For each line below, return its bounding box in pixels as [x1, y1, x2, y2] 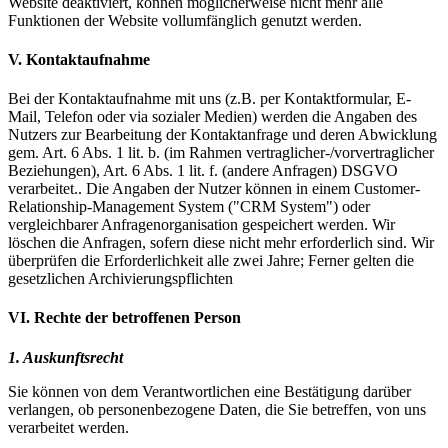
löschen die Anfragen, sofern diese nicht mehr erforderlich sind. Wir [8, 234, 434, 252]
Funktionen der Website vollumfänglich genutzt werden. [8, 11, 362, 29]
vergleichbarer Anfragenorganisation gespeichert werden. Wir [8, 216, 395, 234]
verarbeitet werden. [8, 418, 129, 436]
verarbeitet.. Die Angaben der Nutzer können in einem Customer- [8, 180, 420, 198]
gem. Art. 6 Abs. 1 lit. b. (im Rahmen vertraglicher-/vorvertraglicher [8, 144, 434, 162]
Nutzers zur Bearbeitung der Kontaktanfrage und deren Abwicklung [8, 126, 437, 144]
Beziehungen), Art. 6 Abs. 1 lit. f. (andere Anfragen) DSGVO [8, 162, 398, 180]
